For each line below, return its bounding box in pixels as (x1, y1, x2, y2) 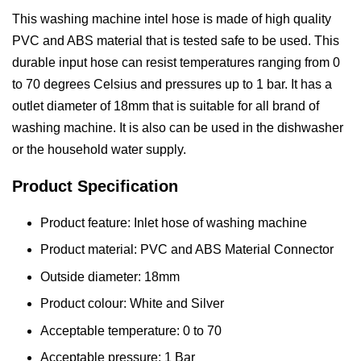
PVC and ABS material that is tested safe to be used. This (12, 34, 339, 48)
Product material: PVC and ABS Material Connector (40, 243, 337, 257)
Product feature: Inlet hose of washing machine (40, 216, 307, 230)
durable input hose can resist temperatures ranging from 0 (12, 56, 340, 69)
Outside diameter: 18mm (40, 269, 180, 284)
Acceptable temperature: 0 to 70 (40, 323, 222, 338)
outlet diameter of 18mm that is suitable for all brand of (12, 99, 319, 113)
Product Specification (12, 177, 178, 195)
